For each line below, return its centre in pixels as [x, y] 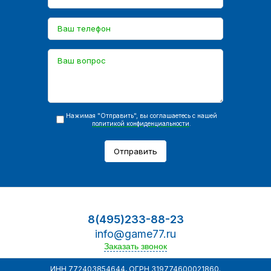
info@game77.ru [135, 233]
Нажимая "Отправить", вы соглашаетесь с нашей [142, 115]
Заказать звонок [135, 246]
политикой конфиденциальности [141, 123]
